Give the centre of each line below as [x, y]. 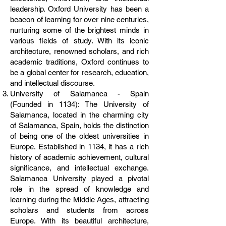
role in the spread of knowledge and [79, 189]
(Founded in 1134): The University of [79, 104]
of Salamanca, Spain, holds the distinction [79, 125]
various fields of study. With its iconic [79, 41]
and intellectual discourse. [52, 83]
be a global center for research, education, [79, 72]
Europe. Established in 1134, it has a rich [79, 147]
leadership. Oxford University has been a [79, 9]
